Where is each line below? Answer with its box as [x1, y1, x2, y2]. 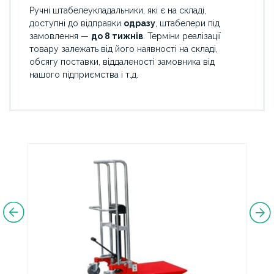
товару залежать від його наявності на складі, [29, 44, 218, 54]
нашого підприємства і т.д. [29, 70, 138, 80]
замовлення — [29, 31, 91, 41]
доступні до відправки [29, 18, 124, 28]
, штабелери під [155, 18, 220, 28]
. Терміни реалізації [143, 31, 221, 41]
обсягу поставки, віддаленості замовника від [29, 57, 215, 67]
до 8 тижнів [91, 31, 143, 41]
